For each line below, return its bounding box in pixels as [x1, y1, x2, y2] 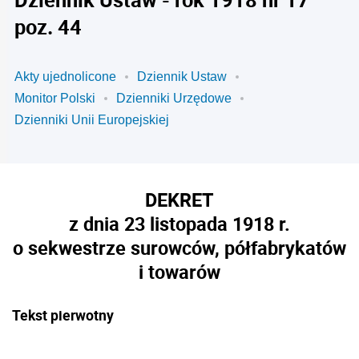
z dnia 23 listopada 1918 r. [69, 211, 290, 236]
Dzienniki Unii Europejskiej [14, 113, 169, 127]
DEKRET [145, 187, 214, 212]
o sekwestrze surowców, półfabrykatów [13, 235, 346, 260]
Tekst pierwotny [12, 305, 114, 325]
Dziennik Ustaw [137, 70, 227, 83]
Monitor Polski [14, 91, 95, 105]
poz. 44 [14, 13, 82, 40]
